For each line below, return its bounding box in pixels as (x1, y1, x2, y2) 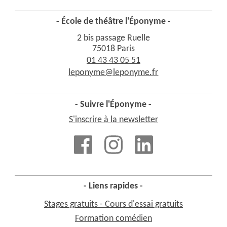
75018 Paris (92, 45, 135, 54)
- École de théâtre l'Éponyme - (56, 17, 171, 26)
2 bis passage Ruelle (77, 34, 150, 43)
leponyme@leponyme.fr (68, 68, 159, 78)
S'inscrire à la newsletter (68, 116, 158, 124)
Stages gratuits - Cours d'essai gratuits (44, 200, 183, 209)
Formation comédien (74, 214, 152, 223)
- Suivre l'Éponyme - (75, 100, 152, 109)
